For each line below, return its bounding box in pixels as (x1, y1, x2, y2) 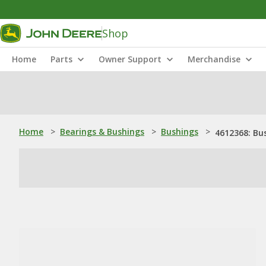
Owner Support (99, 53, 161, 65)
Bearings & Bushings (60, 126, 144, 137)
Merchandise (188, 53, 240, 65)
